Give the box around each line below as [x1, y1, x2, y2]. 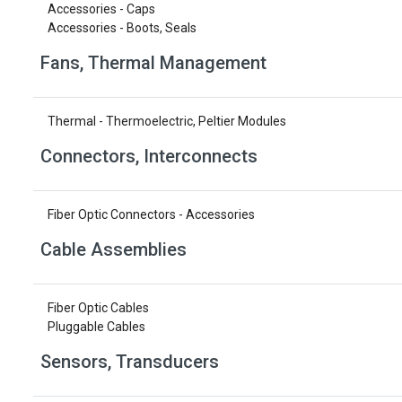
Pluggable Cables [48, 319, 145, 334]
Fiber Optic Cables [48, 301, 149, 315]
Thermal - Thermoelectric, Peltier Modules [48, 114, 286, 128]
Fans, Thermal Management [40, 52, 267, 74]
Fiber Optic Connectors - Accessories [48, 207, 255, 222]
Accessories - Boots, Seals [48, 21, 197, 35]
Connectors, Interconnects [40, 145, 258, 167]
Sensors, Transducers [40, 351, 219, 372]
